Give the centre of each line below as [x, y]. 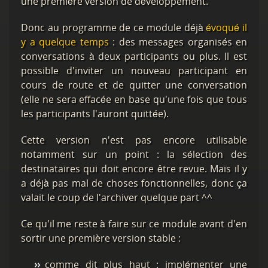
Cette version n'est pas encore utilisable [134, 140]
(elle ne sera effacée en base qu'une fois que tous [134, 99]
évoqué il [226, 28]
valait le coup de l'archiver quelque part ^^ [117, 197]
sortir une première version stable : [101, 238]
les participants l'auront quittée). [95, 114]
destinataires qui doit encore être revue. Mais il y [134, 169]
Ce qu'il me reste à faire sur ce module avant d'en [134, 224]
